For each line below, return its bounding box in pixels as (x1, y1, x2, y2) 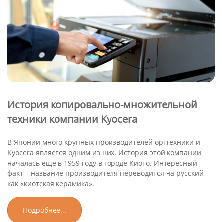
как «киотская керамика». (7, 178, 94, 188)
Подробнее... (23, 205, 66, 215)
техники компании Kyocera (7, 112, 137, 126)
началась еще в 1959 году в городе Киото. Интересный (7, 158, 197, 167)
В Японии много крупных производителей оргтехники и (7, 137, 200, 147)
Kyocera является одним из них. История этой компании (7, 147, 201, 157)
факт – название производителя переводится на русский (7, 168, 204, 178)
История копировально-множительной (7, 97, 197, 111)
